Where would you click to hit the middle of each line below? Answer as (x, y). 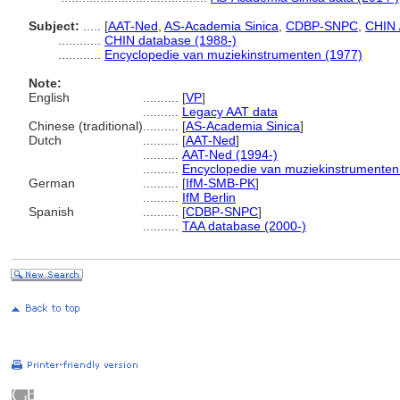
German (52, 183)
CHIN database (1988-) (171, 40)
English (49, 97)
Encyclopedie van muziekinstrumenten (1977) (233, 54)
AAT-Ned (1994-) (230, 154)
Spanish (51, 212)
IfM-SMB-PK (221, 183)
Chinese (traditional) (86, 126)
